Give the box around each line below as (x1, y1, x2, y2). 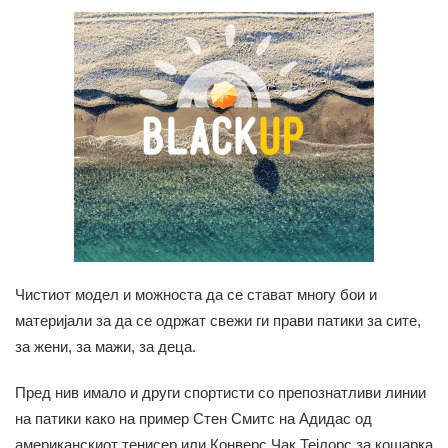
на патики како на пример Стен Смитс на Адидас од (15, 410, 372, 428)
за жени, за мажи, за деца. (15, 338, 196, 356)
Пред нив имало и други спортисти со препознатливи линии (15, 384, 426, 402)
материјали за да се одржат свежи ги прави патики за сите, (15, 312, 421, 330)
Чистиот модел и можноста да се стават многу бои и (15, 286, 377, 304)
